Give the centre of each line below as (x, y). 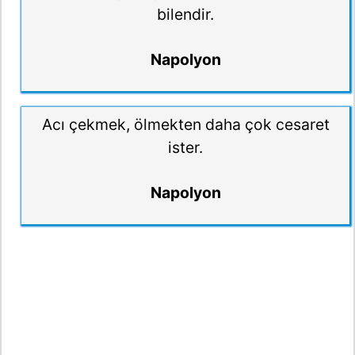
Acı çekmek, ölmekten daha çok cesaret (185, 125)
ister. (185, 148)
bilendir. (185, 14)
